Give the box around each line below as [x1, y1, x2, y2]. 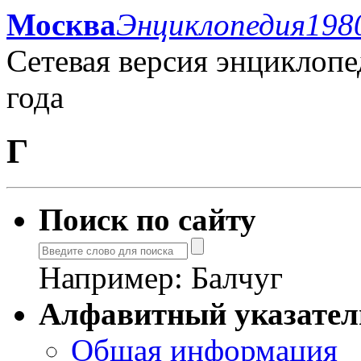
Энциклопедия [116, 7, 305, 42]
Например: [39, 259, 191, 295]
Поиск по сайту [39, 201, 256, 237]
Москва [6, 7, 116, 42]
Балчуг [191, 259, 283, 295]
